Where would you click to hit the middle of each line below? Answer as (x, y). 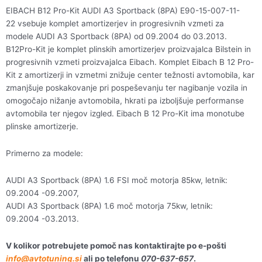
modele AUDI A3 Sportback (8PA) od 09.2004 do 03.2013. (116, 37)
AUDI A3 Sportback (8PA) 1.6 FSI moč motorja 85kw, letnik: (117, 180)
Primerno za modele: (46, 154)
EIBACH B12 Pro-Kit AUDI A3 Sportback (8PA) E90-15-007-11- (123, 11)
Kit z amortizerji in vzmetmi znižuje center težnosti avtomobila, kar (130, 75)
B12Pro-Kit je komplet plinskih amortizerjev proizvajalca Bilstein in (128, 49)
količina (26, 17)
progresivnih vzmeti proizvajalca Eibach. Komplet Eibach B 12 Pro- (130, 62)
